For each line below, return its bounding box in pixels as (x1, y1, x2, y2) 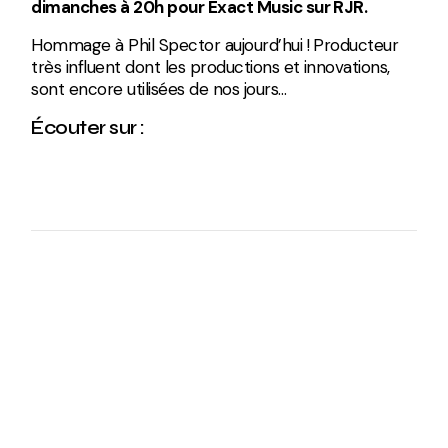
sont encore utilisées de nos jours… (31, 78, 287, 100)
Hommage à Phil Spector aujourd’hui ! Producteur (31, 34, 399, 56)
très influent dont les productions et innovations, (31, 56, 390, 78)
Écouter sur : (31, 116, 145, 139)
